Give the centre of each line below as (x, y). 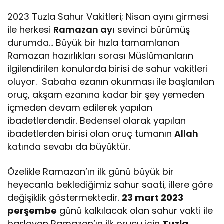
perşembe (32, 211)
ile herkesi (31, 30)
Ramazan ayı (84, 30)
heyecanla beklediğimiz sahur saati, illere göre (110, 185)
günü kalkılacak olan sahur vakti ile (135, 211)
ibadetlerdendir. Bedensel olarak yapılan (97, 121)
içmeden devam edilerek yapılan (80, 108)
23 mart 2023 (153, 198)
